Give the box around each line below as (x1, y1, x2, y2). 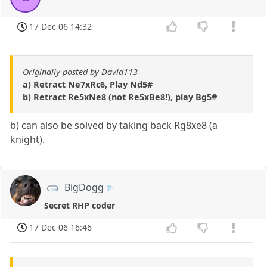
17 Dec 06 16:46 (29, 222, 92, 234)
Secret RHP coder (44, 199, 116, 211)
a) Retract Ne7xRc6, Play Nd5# (23, 79, 153, 91)
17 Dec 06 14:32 (29, 20, 92, 32)
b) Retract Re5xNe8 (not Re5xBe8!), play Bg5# (23, 91, 217, 103)
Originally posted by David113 (23, 66, 138, 78)
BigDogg (64, 181, 104, 194)
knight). (10, 133, 45, 147)
